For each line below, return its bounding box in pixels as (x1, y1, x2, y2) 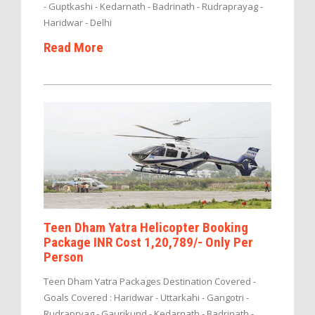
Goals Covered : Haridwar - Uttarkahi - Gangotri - (44, 291, 249, 304)
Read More (44, 39, 103, 56)
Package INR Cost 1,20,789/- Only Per (44, 234, 253, 251)
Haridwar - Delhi (44, 15, 112, 29)
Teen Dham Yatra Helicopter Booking (44, 219, 248, 236)
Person (44, 249, 84, 266)
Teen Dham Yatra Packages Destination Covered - (44, 275, 256, 288)
